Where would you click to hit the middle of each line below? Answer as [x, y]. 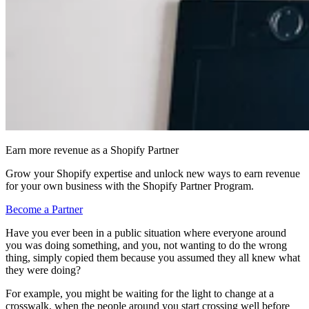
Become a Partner [44, 209]
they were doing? [43, 270]
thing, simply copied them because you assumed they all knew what [153, 257]
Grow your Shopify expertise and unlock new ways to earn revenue [153, 173]
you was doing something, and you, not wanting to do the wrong [146, 245]
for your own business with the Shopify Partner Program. [130, 186]
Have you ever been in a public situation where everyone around [146, 232]
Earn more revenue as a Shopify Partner [92, 150]
